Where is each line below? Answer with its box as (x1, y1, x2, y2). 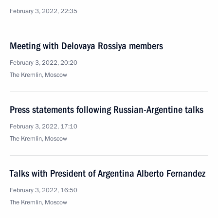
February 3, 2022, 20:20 (10, 58, 77, 67)
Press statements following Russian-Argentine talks (10, 104, 203, 115)
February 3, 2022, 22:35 (10, 7, 77, 16)
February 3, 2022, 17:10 (10, 122, 77, 131)
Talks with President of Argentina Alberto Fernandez (10, 167, 205, 179)
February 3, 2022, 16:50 (10, 186, 77, 195)
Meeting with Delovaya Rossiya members (10, 40, 163, 52)
